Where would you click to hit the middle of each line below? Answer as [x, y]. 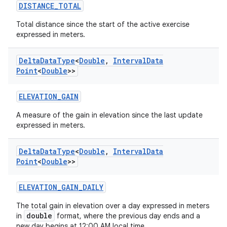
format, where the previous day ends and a [127, 216]
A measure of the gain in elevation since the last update [109, 115]
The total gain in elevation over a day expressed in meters [113, 206]
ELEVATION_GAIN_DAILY [61, 187]
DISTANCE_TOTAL [50, 6]
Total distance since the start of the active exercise [103, 24]
